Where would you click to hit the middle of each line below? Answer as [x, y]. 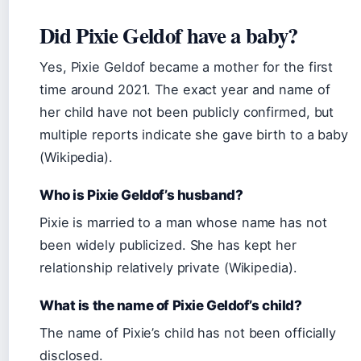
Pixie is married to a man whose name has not [183, 222]
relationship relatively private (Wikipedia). [168, 268]
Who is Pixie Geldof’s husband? [141, 195]
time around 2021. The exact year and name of [185, 89]
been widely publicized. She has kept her [168, 245]
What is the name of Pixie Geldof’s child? [171, 305]
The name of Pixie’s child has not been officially [188, 333]
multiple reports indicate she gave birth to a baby [194, 135]
